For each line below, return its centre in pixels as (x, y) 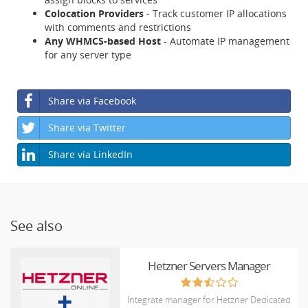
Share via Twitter (87, 128)
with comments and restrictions (118, 27)
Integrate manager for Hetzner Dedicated (209, 300)
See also (36, 226)
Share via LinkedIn (90, 154)
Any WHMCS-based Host (103, 41)
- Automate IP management (225, 41)
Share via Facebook (92, 101)
